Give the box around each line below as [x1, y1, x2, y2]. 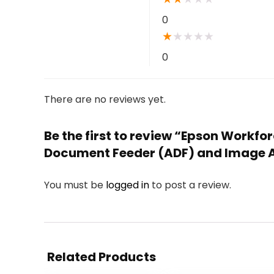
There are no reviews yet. [44, 92, 166, 106]
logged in [106, 178, 152, 192]
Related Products [47, 248, 156, 265]
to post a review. [152, 178, 231, 192]
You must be [44, 178, 106, 192]
